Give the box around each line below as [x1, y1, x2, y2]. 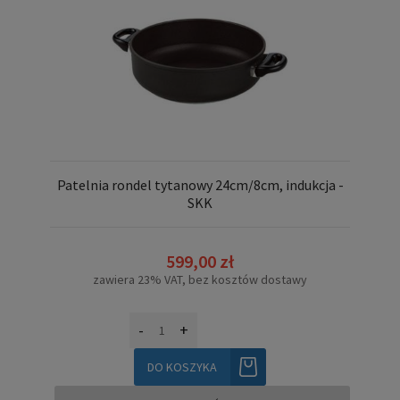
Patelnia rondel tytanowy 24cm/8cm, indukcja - [56, 176, 344, 195]
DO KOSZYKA [147, 358, 217, 375]
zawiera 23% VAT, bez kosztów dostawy [93, 271, 307, 287]
